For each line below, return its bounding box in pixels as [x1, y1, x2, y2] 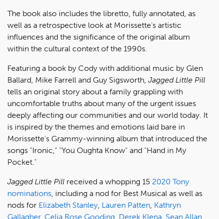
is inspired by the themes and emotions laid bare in [7, 122, 185, 131]
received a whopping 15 [65, 176, 152, 186]
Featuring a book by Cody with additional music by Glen [7, 63, 203, 73]
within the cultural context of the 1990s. [7, 44, 147, 53]
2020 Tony [152, 176, 189, 186]
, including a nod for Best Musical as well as [51, 188, 202, 198]
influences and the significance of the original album [7, 32, 190, 42]
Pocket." [7, 157, 37, 167]
